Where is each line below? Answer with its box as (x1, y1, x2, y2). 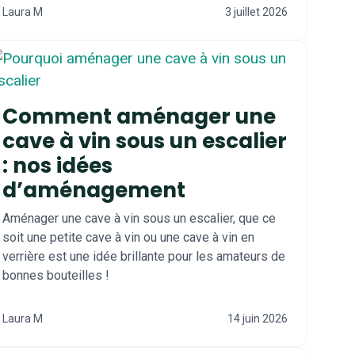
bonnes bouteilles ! (2, 268, 109, 283)
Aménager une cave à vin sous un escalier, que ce (2, 211, 276, 226)
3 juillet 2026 (225, 6, 288, 18)
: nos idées (2, 151, 113, 180)
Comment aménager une (2, 102, 276, 131)
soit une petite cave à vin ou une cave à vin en (2, 230, 254, 245)
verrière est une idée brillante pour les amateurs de (2, 249, 285, 264)
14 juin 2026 (227, 312, 288, 325)
